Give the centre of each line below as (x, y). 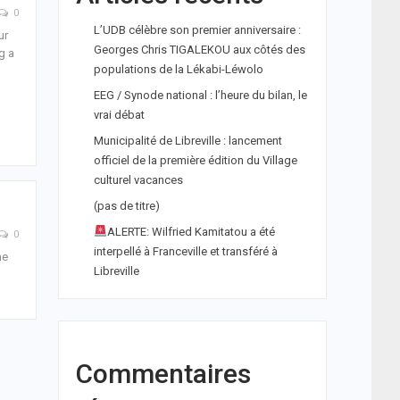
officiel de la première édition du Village (195, 160)
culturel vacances (138, 180)
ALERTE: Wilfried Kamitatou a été (191, 232)
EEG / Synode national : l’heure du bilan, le (200, 95)
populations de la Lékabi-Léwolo (178, 69)
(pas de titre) (126, 206)
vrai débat (119, 115)
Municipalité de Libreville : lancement (187, 141)
